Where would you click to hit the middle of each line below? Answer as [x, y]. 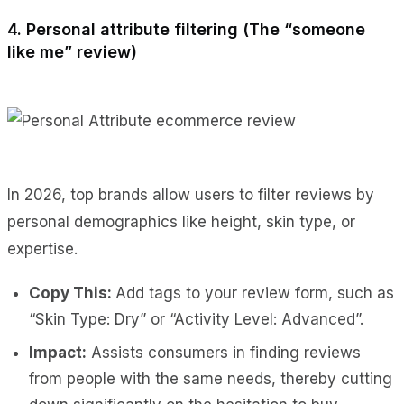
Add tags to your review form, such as [255, 293]
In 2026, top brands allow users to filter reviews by [191, 194]
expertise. [45, 248]
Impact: [58, 352]
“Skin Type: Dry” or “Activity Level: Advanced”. [196, 319]
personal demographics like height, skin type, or [181, 221]
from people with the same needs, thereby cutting [211, 378]
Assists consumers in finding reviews [224, 352]
